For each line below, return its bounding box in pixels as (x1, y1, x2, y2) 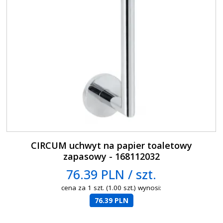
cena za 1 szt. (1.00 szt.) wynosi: (61, 183, 162, 192)
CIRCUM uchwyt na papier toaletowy (30, 139, 192, 151)
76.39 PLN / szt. (66, 165, 157, 183)
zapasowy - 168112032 (63, 150, 160, 162)
